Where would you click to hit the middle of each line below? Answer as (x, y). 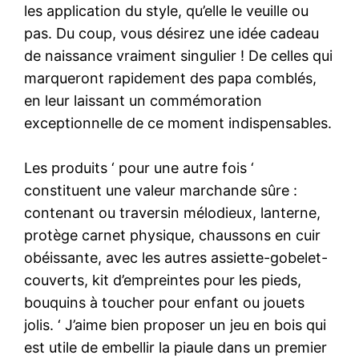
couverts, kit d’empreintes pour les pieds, (163, 280)
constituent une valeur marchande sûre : (161, 190)
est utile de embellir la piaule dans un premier (176, 347)
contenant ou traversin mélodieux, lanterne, (173, 212)
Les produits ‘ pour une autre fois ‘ (139, 167)
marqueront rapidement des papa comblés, (171, 78)
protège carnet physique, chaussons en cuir (173, 235)
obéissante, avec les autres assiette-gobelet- (176, 257)
